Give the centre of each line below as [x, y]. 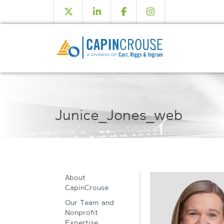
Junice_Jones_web [118, 115]
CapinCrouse [86, 187]
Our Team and [89, 202]
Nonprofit [81, 212]
